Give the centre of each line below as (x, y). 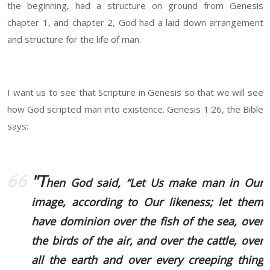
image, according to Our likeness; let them (147, 202)
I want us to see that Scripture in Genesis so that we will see (135, 93)
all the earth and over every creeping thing (147, 260)
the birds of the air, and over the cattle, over (147, 241)
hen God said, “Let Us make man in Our (155, 183)
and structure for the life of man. (74, 39)
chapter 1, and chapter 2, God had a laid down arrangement (135, 23)
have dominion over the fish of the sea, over (147, 221)
